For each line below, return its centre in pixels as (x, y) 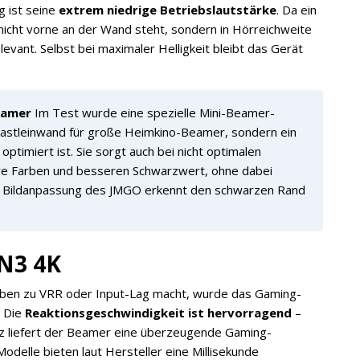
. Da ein (297, 10)
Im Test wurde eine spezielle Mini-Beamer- (153, 112)
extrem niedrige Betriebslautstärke (168, 10)
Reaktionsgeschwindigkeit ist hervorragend (158, 313)
